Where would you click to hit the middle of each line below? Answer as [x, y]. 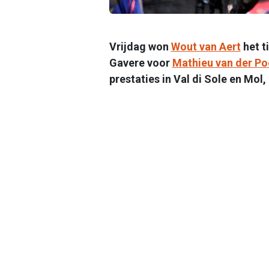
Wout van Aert [206, 46]
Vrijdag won [140, 46]
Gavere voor [141, 62]
